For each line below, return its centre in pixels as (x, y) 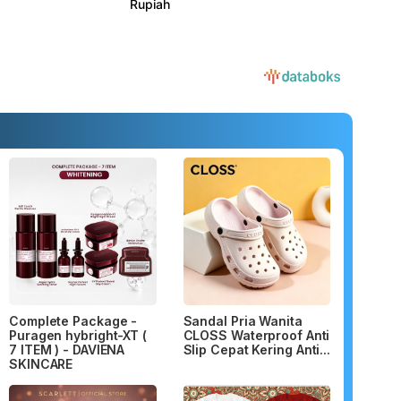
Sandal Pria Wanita (243, 320)
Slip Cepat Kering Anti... (256, 349)
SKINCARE (41, 363)
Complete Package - (73, 320)
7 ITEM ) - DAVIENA (67, 349)
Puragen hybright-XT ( (78, 335)
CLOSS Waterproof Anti (256, 335)
